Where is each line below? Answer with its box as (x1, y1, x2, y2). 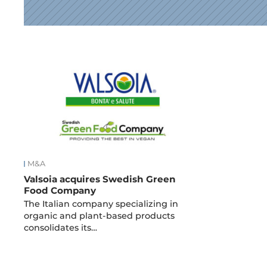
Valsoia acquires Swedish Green (24, 173, 176, 185)
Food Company (24, 185, 97, 196)
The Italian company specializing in (24, 198, 179, 210)
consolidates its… (24, 222, 98, 234)
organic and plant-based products (24, 210, 175, 222)
